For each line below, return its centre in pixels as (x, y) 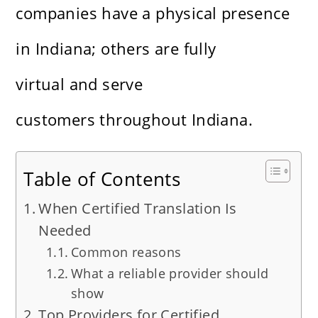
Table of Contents (102, 179)
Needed (65, 231)
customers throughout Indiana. (135, 120)
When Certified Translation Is (138, 209)
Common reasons (126, 252)
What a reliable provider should (170, 274)
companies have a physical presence (153, 13)
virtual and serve (79, 84)
